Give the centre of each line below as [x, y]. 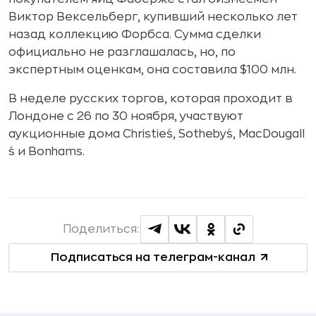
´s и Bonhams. [47, 151]
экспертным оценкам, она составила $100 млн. [152, 69]
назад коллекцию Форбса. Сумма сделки [135, 34]
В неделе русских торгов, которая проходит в [151, 98]
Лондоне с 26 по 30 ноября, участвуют [126, 116]
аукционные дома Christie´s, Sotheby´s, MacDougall [157, 134]
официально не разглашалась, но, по [122, 52]
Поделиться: [101, 229]
